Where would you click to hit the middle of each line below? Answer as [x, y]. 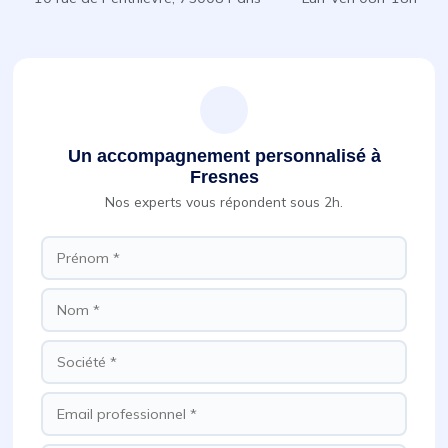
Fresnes [224, 177]
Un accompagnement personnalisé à [224, 156]
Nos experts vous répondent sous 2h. [224, 201]
